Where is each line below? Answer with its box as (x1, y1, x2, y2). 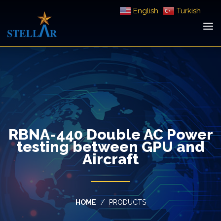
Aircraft (82, 150, 139, 168)
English (133, 6, 159, 16)
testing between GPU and (16, 138, 205, 155)
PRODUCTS (109, 198, 146, 206)
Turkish (177, 6, 201, 16)
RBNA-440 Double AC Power (8, 126, 213, 143)
